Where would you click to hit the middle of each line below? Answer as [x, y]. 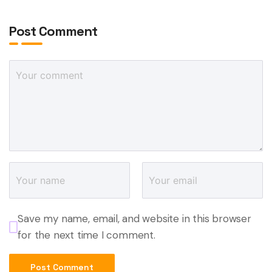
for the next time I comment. [87, 235]
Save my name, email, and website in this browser [134, 219]
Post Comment [53, 31]
